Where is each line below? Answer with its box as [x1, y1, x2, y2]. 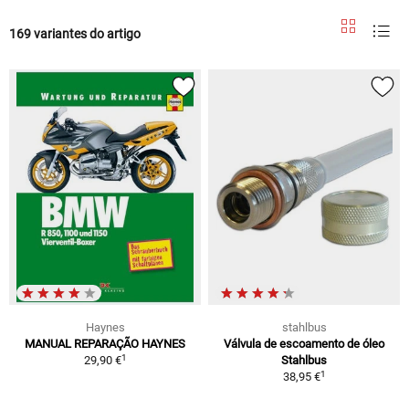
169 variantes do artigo [9, 26, 141, 41]
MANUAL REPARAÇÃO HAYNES [25, 337, 185, 351]
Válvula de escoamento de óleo [224, 337, 384, 351]
